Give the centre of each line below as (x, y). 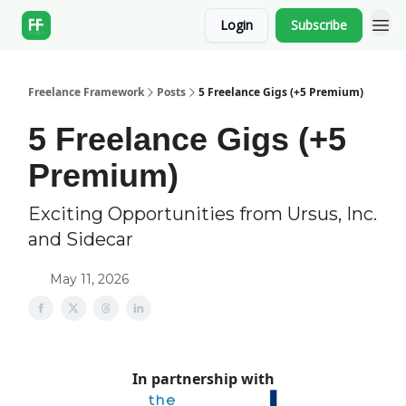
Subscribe (319, 25)
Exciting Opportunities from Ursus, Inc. (203, 214)
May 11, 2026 (89, 279)
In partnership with (203, 379)
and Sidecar (81, 239)
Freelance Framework (86, 92)
